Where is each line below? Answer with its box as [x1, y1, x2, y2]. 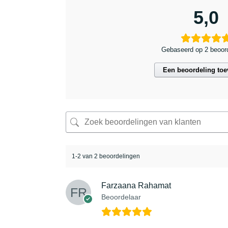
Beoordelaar [101, 192, 141, 201]
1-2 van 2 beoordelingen [71, 152, 140, 160]
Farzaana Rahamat [101, 181, 171, 190]
